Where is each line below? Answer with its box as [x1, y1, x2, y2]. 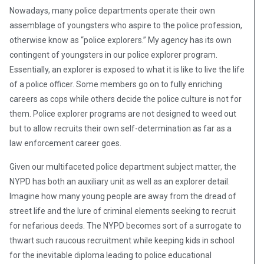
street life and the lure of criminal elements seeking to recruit [9, 206, 236, 216]
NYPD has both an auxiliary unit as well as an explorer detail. [9, 177, 230, 187]
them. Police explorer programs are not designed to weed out [9, 109, 236, 119]
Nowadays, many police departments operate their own [9, 6, 215, 16]
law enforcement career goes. [9, 138, 121, 148]
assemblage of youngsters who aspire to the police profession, [9, 21, 242, 31]
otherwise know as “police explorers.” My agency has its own [9, 35, 232, 45]
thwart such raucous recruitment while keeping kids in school [9, 236, 235, 246]
